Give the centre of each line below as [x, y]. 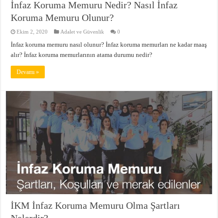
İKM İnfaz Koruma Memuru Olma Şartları [96, 205]
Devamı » [28, 72]
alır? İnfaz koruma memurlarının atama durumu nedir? [82, 54]
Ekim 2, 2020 [32, 31]
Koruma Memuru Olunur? [63, 17]
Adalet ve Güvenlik [82, 31]
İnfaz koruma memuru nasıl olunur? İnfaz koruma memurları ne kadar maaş [109, 44]
